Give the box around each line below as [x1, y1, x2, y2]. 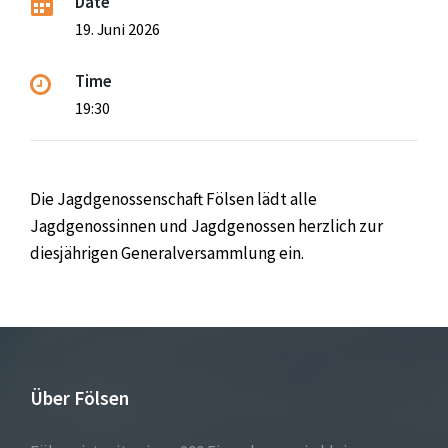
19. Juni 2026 [75, 19, 160, 40]
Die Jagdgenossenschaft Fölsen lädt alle [30, 188, 317, 211]
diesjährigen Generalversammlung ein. [30, 242, 304, 265]
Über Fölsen [30, 386, 129, 411]
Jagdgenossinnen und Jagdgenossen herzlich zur [30, 215, 383, 238]
